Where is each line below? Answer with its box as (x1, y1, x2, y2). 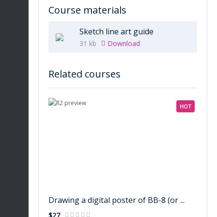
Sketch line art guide (79, 26, 154, 37)
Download (108, 39, 140, 48)
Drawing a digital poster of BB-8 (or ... (48, 195, 185, 205)
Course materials (48, 3, 126, 16)
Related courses (48, 67, 121, 80)
